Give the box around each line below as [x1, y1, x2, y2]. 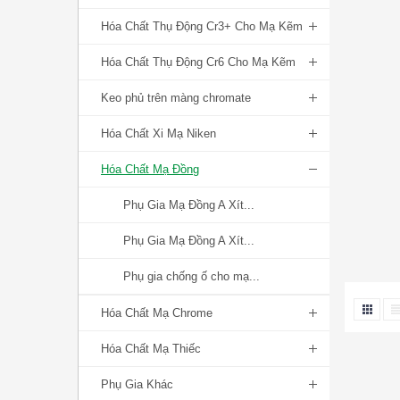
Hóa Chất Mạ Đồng [101, 162, 199, 176]
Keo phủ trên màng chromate [101, 91, 251, 104]
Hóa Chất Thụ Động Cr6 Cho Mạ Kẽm [101, 55, 296, 69]
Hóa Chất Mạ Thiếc [101, 342, 201, 355]
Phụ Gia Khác [101, 378, 173, 391]
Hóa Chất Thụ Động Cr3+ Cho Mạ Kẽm [101, 20, 303, 33]
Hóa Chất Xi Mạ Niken [101, 127, 216, 140]
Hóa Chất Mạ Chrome [101, 306, 212, 320]
